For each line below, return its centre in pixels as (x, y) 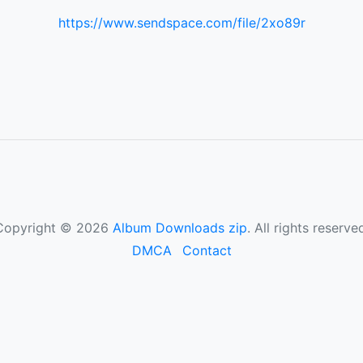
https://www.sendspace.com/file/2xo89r (181, 23)
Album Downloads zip (179, 228)
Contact (207, 250)
